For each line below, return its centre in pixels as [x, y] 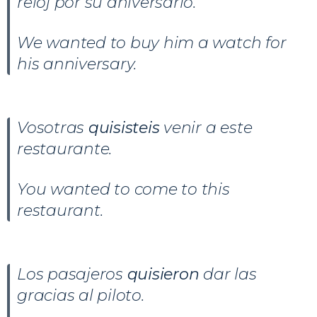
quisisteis [126, 127]
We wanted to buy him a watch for [152, 42]
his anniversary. [77, 64]
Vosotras [53, 127]
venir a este [208, 127]
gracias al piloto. [81, 295]
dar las [230, 274]
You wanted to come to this [123, 189]
